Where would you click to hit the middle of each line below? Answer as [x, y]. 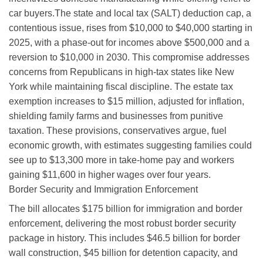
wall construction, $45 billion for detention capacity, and [123, 252]
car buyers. [32, 13]
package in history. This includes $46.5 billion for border [124, 238]
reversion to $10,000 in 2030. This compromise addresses [129, 57]
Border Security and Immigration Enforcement [103, 189]
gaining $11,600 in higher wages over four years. [110, 174]
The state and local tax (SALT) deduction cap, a [153, 13]
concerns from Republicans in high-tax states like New [122, 72]
